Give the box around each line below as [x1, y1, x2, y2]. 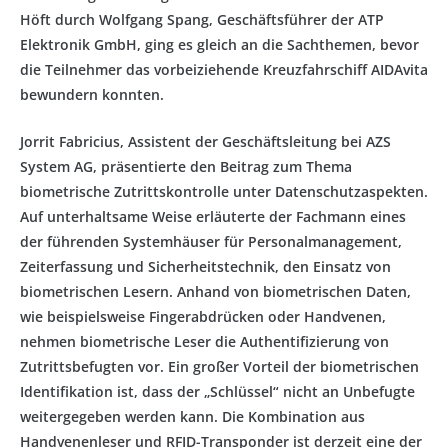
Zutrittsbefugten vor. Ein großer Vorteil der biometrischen [20, 356, 419, 376]
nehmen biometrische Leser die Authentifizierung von [20, 331, 389, 351]
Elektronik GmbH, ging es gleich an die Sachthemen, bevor [20, 34, 419, 54]
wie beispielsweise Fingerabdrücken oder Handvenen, [20, 306, 386, 326]
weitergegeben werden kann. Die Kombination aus [20, 406, 365, 426]
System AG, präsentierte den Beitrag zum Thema [20, 156, 352, 176]
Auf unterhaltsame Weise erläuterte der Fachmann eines [20, 206, 406, 226]
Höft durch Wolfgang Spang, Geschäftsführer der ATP [20, 9, 384, 29]
